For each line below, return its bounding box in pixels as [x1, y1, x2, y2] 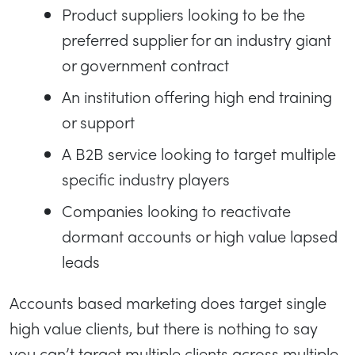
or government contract [62, 53, 229, 77]
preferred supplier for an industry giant [62, 28, 331, 52]
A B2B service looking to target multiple [62, 142, 336, 166]
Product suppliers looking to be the [62, 2, 305, 26]
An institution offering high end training [62, 85, 332, 109]
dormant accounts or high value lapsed [62, 224, 338, 248]
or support [62, 110, 135, 134]
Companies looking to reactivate [62, 199, 291, 223]
